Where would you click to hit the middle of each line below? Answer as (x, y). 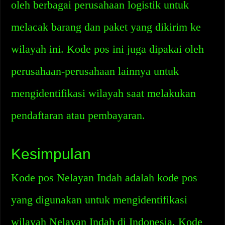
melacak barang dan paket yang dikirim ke (106, 27)
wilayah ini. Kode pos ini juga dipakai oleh (108, 49)
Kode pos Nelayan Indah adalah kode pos (104, 178)
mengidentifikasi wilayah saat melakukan (104, 93)
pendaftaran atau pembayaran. (78, 115)
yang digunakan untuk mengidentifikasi (99, 200)
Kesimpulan (51, 154)
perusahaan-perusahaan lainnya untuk (95, 71)
